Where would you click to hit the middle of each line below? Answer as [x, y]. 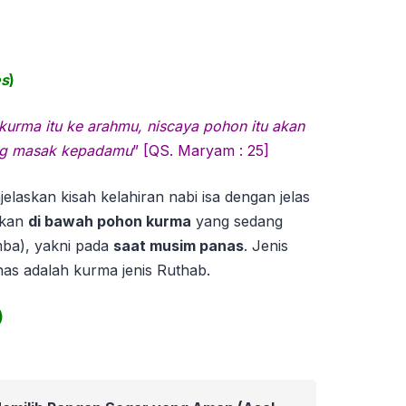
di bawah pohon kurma [110, 222]
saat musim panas [179, 246]
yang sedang [237, 222]
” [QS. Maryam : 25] [201, 151]
